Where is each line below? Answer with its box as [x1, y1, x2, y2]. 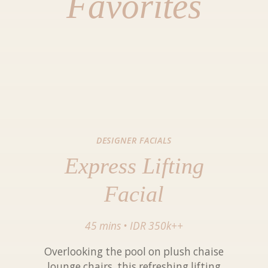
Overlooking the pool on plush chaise [44, 244, 224, 258]
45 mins [85, 219, 121, 233]
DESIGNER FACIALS [96, 135, 172, 147]
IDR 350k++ [130, 219, 183, 233]
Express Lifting [64, 153, 204, 178]
